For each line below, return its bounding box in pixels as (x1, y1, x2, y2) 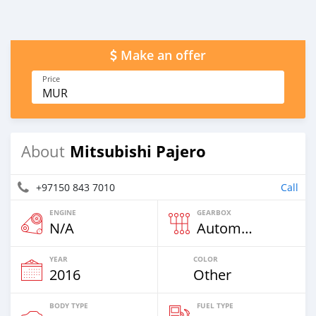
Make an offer (121, 47, 206, 63)
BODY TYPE (49, 300, 88, 310)
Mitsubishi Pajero (70, 140, 206, 162)
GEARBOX (197, 207, 231, 217)
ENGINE (49, 207, 76, 217)
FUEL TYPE (197, 300, 233, 310)
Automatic (241, 219, 253, 238)
